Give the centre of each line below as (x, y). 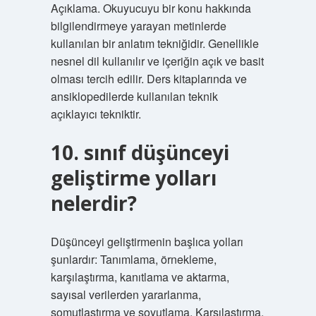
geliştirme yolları (133, 178)
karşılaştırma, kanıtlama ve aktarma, (140, 277)
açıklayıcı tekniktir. (96, 114)
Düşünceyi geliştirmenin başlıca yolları (147, 242)
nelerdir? (93, 203)
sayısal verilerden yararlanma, (126, 294)
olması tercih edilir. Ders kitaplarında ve (148, 79)
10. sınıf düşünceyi (140, 152)
